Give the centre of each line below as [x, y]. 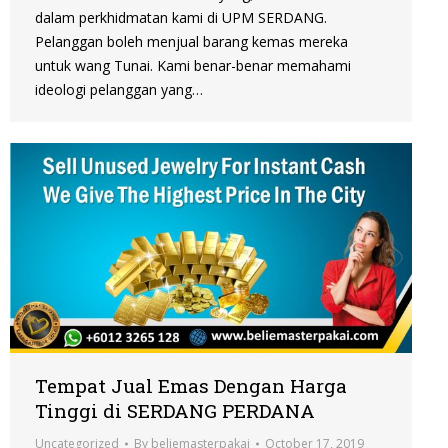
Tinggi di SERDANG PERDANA [175, 411]
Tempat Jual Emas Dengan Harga [191, 386]
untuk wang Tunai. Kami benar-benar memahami [193, 66]
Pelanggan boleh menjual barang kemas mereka [191, 42]
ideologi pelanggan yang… [119, 90]
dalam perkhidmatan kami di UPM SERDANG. [181, 18]
